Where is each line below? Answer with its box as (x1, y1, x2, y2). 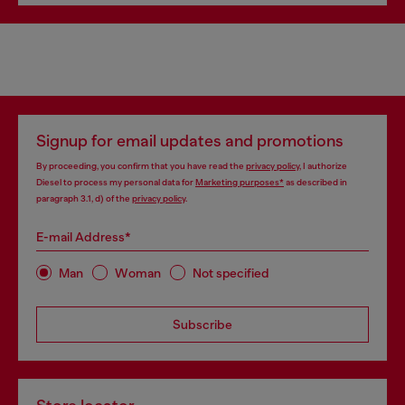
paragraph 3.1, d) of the (36, 193, 132, 203)
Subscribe (173, 317, 232, 332)
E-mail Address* (36, 230, 131, 244)
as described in (284, 177, 347, 187)
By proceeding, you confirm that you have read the (36, 161, 246, 171)
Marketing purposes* (195, 177, 284, 187)
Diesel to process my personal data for (36, 177, 195, 187)
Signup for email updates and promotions (36, 132, 344, 150)
